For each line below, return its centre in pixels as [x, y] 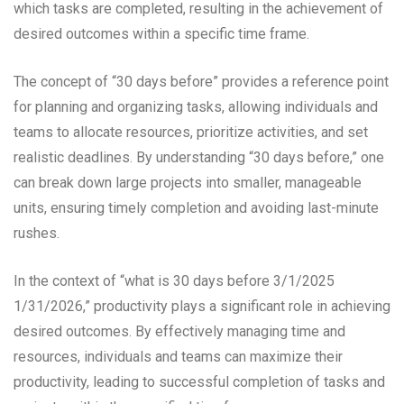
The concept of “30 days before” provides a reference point [201, 82]
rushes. [37, 234]
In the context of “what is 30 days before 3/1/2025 [174, 281]
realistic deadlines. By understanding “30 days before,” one [199, 158]
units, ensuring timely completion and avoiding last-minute [196, 208]
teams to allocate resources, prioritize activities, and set [191, 133]
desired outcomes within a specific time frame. [161, 34]
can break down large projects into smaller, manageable [188, 183]
